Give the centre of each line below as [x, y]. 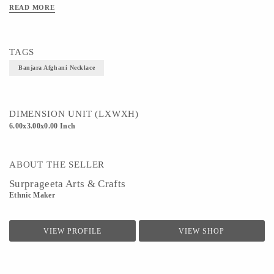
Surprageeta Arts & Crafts [68, 184]
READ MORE [32, 7]
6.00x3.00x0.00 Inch [43, 126]
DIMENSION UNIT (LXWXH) [74, 114]
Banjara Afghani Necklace [57, 68]
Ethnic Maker [32, 195]
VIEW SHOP [202, 231]
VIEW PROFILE [72, 231]
